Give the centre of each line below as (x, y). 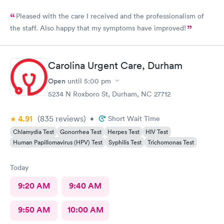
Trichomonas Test (171, 142)
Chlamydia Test (33, 131)
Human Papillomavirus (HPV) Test (58, 142)
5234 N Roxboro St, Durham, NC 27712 (109, 94)
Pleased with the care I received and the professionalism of (110, 16)
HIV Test (157, 131)
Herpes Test (123, 131)
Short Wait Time (134, 118)
